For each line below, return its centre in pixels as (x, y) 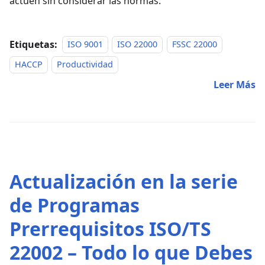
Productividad (85, 64)
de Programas (75, 205)
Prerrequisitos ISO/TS (110, 228)
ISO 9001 (85, 44)
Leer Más (235, 84)
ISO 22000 (138, 44)
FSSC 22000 (194, 44)
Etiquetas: (33, 44)
